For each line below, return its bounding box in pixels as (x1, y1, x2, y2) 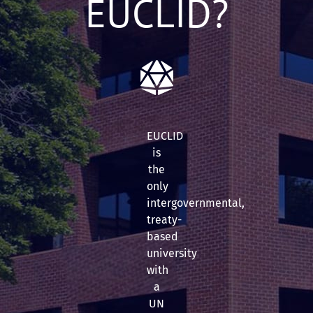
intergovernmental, (147, 196, 245, 210)
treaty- (147, 212, 182, 226)
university (147, 246, 197, 260)
